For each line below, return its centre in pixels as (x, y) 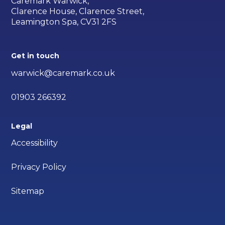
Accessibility (35, 143)
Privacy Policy (39, 167)
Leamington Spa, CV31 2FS (64, 22)
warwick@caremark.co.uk (63, 73)
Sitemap (28, 191)
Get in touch (35, 56)
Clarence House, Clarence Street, (78, 12)
